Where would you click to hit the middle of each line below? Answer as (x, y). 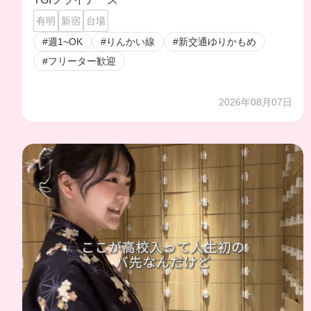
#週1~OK (62, 41)
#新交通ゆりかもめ (215, 41)
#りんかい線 (128, 41)
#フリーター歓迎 (79, 61)
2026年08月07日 (256, 102)
